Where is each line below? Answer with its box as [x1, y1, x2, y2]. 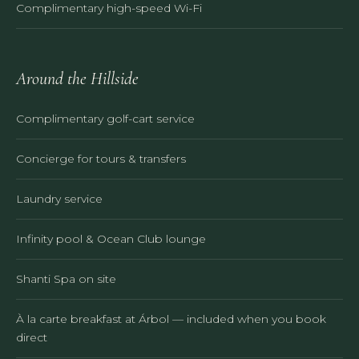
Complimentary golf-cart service [16, 111, 195, 126]
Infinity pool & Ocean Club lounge [16, 231, 206, 246]
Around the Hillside [16, 67, 139, 89]
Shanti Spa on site [16, 271, 116, 286]
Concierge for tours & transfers [16, 151, 186, 166]
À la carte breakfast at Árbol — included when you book [16, 311, 326, 326]
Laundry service [16, 191, 103, 206]
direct [16, 329, 47, 345]
